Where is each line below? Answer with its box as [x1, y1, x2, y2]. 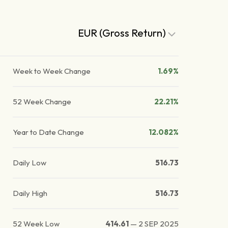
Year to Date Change [13, 127, 84, 137]
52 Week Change [13, 97, 72, 107]
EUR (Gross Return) [78, 26, 168, 40]
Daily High [13, 188, 48, 198]
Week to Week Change [13, 66, 91, 76]
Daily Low [13, 158, 47, 168]
